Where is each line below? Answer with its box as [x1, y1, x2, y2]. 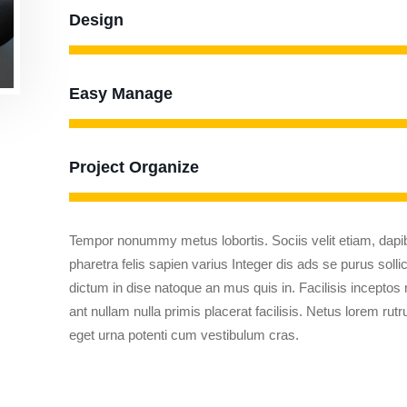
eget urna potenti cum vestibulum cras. [69, 327, 299, 342]
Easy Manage [69, 84, 173, 103]
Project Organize [69, 158, 199, 176]
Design [69, 11, 124, 29]
